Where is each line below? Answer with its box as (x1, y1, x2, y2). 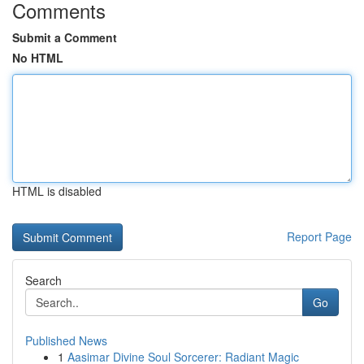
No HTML (12, 50, 63, 66)
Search (25, 272, 62, 288)
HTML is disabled (12, 183, 102, 199)
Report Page (287, 228, 352, 245)
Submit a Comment (12, 29, 117, 45)
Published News (25, 332, 107, 349)
